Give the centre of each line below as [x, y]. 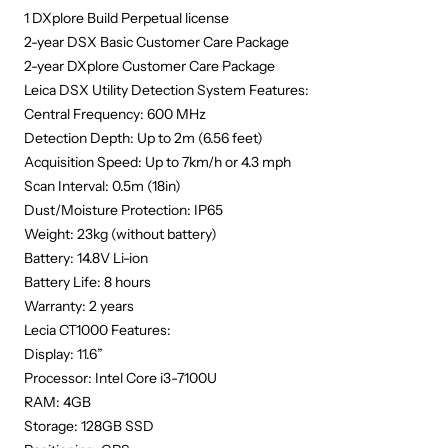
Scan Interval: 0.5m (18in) [102, 186]
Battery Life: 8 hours [87, 282]
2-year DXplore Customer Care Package [149, 66]
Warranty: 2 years [79, 306]
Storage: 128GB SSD [89, 426]
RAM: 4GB [57, 402]
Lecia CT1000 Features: [97, 330]
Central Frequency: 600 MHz [115, 114]
